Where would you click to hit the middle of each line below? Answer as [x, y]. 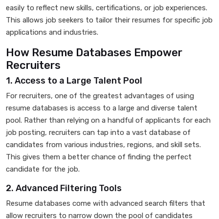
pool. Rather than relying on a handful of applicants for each [108, 120]
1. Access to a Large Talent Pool [74, 81]
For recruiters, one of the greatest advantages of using [100, 96]
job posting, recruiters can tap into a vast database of [98, 132]
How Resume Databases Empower [94, 53]
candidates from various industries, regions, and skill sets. [103, 145]
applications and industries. [52, 32]
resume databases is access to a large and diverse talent [102, 108]
